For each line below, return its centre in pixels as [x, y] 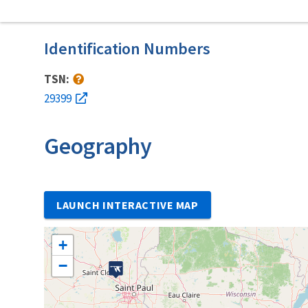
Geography [98, 145]
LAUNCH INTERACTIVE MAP [128, 205]
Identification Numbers [127, 48]
